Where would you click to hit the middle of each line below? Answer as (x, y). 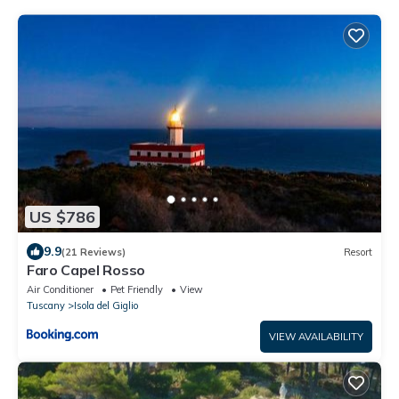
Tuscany (46, 306)
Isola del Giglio (106, 306)
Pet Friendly (137, 290)
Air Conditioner (60, 290)
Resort (358, 252)
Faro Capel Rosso (86, 270)
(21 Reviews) (94, 252)
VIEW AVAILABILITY (316, 337)
